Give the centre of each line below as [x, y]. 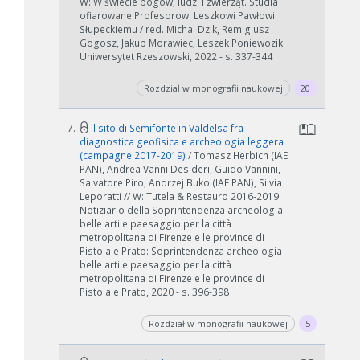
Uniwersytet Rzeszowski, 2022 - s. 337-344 [176, 57]
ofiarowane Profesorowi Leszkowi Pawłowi [177, 16]
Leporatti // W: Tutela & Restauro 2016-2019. [180, 196]
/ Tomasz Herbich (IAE [238, 155]
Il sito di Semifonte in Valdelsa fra [166, 128]
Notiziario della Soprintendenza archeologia [181, 210]
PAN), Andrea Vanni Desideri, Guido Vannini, [180, 169]
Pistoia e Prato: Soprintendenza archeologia [181, 251]
